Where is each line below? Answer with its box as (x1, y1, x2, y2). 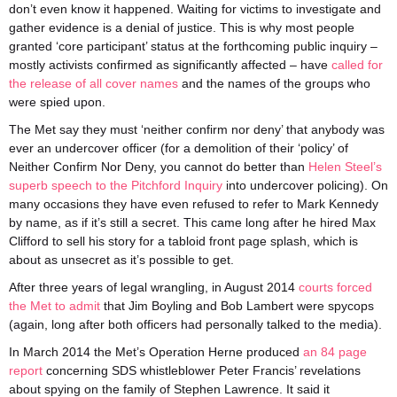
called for (331, 58, 383, 72)
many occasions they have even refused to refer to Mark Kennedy (9, 197, 378, 211)
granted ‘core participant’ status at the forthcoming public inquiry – (9, 39, 378, 53)
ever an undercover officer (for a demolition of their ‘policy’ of (9, 141, 348, 155)
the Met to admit (9, 299, 100, 313)
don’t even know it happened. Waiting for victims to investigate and (9, 2, 381, 16)
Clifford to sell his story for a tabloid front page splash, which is (9, 234, 358, 248)
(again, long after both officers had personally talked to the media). (9, 317, 382, 331)
